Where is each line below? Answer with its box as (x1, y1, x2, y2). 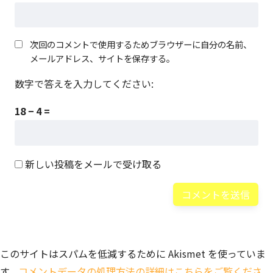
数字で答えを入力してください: (15, 76, 154, 91)
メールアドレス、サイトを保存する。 (30, 52, 175, 65)
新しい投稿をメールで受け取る (25, 156, 161, 171)
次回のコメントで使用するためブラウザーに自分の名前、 (30, 38, 252, 51)
